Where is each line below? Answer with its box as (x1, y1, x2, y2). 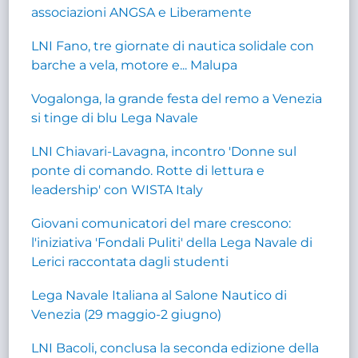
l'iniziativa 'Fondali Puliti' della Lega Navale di (31, 234, 313, 250)
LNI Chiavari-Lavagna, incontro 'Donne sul (31, 143, 297, 159)
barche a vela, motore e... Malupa (31, 57, 238, 73)
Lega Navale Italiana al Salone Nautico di (31, 287, 288, 303)
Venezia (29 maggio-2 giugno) (31, 306, 222, 322)
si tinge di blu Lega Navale (31, 109, 199, 125)
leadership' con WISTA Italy (31, 181, 204, 197)
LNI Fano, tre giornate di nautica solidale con (31, 38, 315, 54)
